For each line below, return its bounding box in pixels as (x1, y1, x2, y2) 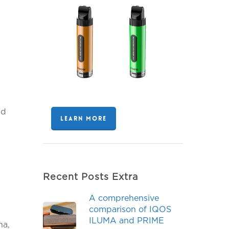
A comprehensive (89, 193, 159, 203)
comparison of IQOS (89, 204, 172, 215)
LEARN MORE (60, 114, 107, 123)
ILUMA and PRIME (89, 216, 165, 226)
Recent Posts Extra (43, 171, 139, 182)
